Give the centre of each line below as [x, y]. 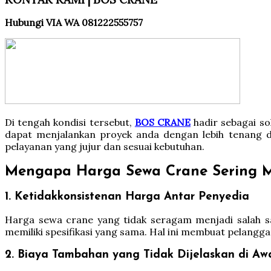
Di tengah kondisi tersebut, [70, 122]
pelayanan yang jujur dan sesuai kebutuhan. [105, 146]
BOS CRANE [163, 122]
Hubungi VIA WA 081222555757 [74, 22]
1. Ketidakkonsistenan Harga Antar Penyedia [127, 197]
